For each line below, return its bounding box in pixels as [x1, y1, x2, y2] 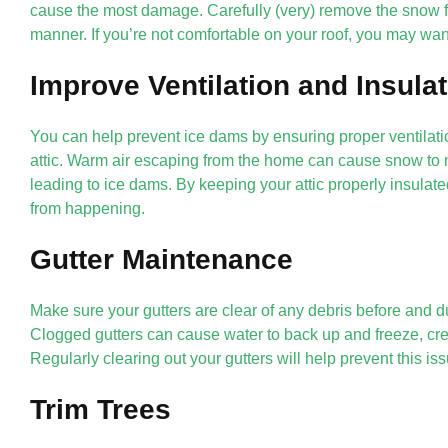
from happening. [30, 199, 145, 217]
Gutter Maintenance [30, 243, 293, 275]
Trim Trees [30, 393, 171, 425]
